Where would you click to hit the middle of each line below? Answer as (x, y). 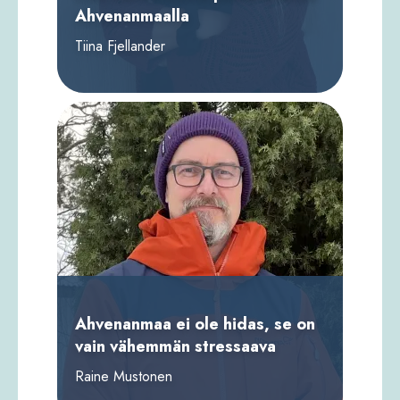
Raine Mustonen (124, 376)
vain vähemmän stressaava (175, 346)
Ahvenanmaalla (132, 16)
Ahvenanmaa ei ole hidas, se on (195, 324)
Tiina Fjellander (120, 46)
